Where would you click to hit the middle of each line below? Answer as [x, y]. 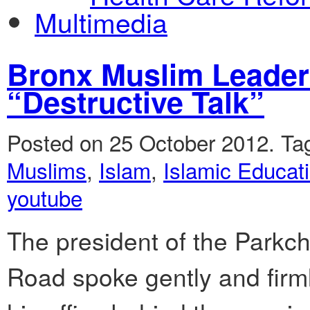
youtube [45, 198]
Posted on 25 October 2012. [144, 143]
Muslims [47, 170]
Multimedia [101, 21]
